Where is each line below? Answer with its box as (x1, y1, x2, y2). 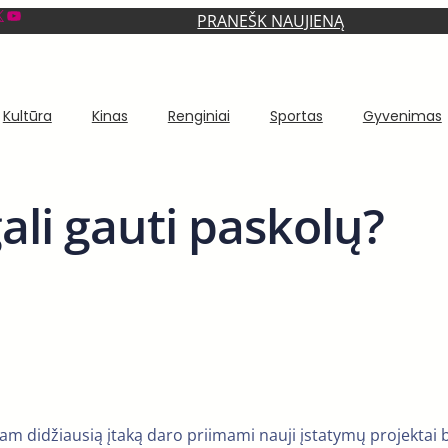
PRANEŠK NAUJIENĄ (197, 9, 345, 32)
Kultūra (2, 105, 52, 126)
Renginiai (167, 105, 230, 126)
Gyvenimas (362, 105, 442, 126)
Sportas (269, 105, 323, 126)
